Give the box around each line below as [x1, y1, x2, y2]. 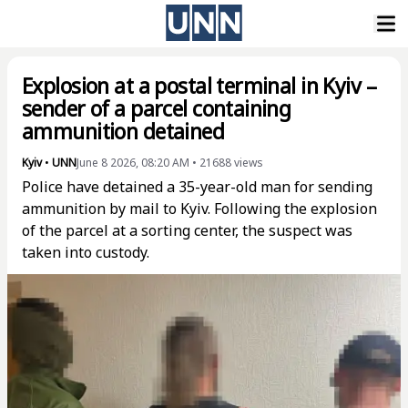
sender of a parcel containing [22, 94, 291, 123]
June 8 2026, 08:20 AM [76, 155, 189, 170]
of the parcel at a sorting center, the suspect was [22, 220, 352, 240]
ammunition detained [22, 117, 225, 146]
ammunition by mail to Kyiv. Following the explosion [22, 199, 377, 219]
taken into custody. [22, 242, 149, 262]
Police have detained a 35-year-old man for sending [22, 177, 372, 197]
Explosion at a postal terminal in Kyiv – [22, 71, 376, 100]
